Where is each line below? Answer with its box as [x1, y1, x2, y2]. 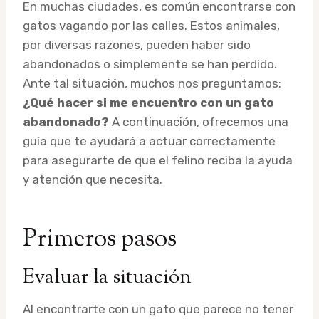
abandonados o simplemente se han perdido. [23, 56, 277, 71]
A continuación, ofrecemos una [109, 114, 288, 129]
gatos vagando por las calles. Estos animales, [23, 18, 280, 33]
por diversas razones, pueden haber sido [23, 37, 251, 52]
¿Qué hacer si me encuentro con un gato [23, 95, 274, 110]
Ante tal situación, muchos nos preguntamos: [23, 75, 281, 90]
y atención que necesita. [23, 172, 162, 187]
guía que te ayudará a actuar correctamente [23, 133, 276, 148]
